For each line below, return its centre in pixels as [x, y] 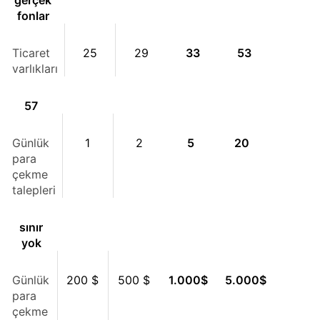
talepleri [34, 190]
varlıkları [35, 68]
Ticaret [31, 52]
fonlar [33, 15]
